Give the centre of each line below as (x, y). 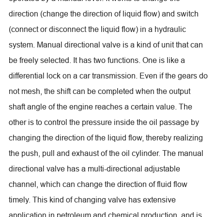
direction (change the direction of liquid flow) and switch (103, 13)
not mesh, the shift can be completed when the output (99, 91)
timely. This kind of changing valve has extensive (92, 199)
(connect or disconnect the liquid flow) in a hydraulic (97, 29)
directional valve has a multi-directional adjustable (94, 168)
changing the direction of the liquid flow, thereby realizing (106, 137)
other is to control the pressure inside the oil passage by (104, 122)
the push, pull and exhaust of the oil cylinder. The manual (106, 153)
